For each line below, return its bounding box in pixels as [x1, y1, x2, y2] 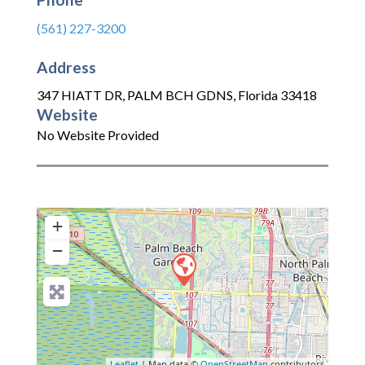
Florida [238, 87, 278, 103]
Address [37, 57, 96, 77]
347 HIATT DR [37, 87, 122, 103]
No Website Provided [37, 127, 159, 143]
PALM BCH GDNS [127, 87, 233, 103]
